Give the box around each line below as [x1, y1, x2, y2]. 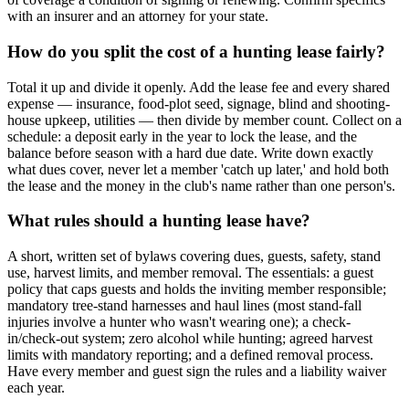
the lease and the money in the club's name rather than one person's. [7, 177, 395, 194]
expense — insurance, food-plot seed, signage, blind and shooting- [7, 95, 390, 111]
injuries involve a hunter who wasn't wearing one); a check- [7, 314, 351, 330]
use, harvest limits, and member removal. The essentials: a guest [7, 265, 373, 281]
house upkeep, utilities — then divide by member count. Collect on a [7, 111, 402, 128]
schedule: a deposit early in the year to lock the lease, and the [7, 128, 357, 144]
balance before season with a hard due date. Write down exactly [7, 144, 373, 161]
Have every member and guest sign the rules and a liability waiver [7, 363, 386, 380]
